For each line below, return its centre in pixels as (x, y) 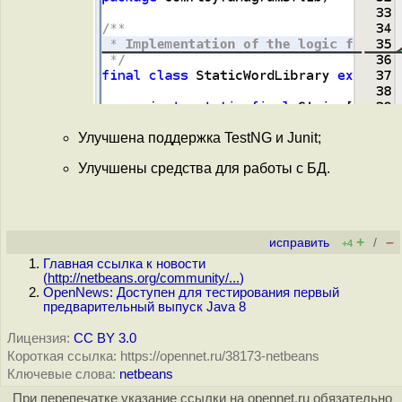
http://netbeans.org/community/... (144, 278)
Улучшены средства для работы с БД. (204, 168)
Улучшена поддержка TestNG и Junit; (200, 138)
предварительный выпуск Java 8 (144, 307)
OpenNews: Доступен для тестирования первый (191, 293)
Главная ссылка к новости (124, 264)
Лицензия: (39, 338)
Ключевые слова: (61, 374)
